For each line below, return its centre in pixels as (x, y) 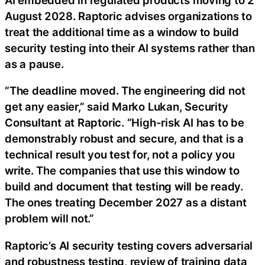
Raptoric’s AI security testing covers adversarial (129, 245)
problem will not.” (50, 219)
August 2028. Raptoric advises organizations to (128, 16)
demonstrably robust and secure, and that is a (125, 139)
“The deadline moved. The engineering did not (125, 91)
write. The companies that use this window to (122, 171)
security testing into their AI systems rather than (130, 48)
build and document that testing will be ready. (124, 187)
